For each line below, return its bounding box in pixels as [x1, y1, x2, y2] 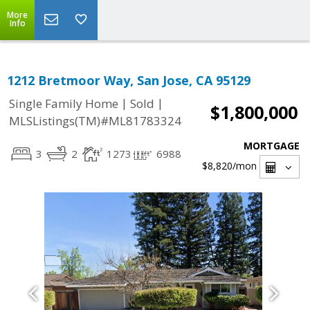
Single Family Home [9, 95, 118, 112]
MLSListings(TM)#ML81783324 [9, 113, 181, 129]
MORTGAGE [244, 139, 300, 152]
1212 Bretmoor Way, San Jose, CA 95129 [7, 72, 250, 89]
